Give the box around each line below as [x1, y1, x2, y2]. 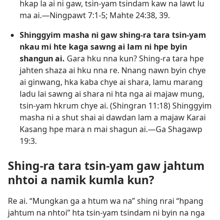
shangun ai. [20, 53, 65, 64]
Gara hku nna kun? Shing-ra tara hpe [65, 53, 204, 64]
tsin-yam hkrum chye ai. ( [20, 100, 112, 111]
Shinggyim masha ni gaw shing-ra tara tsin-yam [20, 29, 206, 41]
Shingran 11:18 [112, 100, 168, 111]
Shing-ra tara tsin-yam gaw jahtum [8, 157, 204, 173]
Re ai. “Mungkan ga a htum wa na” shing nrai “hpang [8, 195, 203, 206]
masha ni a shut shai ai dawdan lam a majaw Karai [20, 112, 206, 123]
